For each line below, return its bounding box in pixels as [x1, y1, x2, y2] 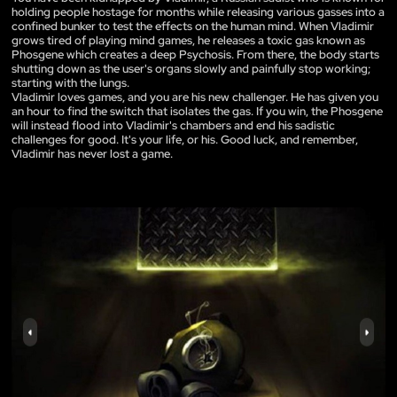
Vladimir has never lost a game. [12, 145, 173, 161]
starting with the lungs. [12, 74, 129, 90]
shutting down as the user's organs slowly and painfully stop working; [12, 60, 370, 76]
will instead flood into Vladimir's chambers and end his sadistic [12, 117, 335, 133]
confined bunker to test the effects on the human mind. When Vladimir [12, 18, 374, 34]
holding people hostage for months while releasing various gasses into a [12, 4, 385, 19]
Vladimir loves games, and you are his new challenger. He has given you [12, 89, 378, 105]
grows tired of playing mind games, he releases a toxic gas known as [12, 32, 365, 48]
